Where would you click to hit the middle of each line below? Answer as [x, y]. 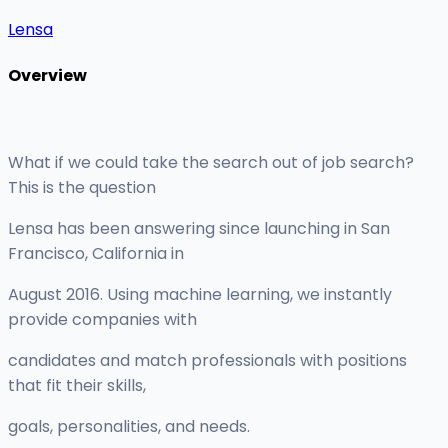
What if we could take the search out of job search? [211, 163]
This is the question [82, 188]
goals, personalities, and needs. [129, 427]
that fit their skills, [77, 386]
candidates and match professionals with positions [207, 361]
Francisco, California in [96, 254]
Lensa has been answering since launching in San [199, 229]
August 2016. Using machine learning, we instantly [200, 295]
